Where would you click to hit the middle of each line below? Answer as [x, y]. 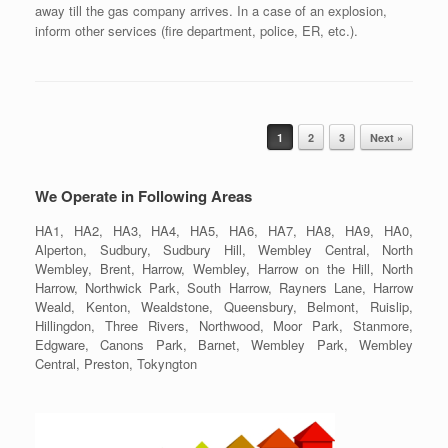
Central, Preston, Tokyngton [116, 364]
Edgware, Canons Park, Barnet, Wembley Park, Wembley [224, 345]
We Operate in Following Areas [143, 196]
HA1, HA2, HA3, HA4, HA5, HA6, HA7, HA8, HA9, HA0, [224, 231]
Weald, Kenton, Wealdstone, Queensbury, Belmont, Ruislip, [224, 307]
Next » [386, 138]
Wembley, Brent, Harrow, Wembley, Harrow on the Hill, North [224, 269]
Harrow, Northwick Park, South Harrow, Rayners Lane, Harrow [224, 288]
